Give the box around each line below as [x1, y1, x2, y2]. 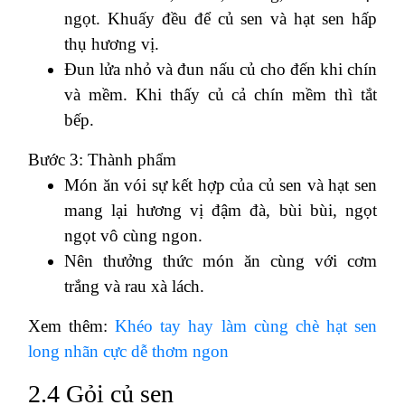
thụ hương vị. [64, 33, 159, 53]
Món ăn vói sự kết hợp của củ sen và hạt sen [64, 174, 377, 194]
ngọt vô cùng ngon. [64, 225, 202, 245]
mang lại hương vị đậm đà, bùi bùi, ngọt [64, 200, 377, 220]
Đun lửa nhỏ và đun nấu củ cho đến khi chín [64, 59, 377, 79]
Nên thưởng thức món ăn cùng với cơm [64, 250, 377, 270]
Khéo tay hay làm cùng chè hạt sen [115, 316, 378, 335]
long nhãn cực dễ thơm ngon [28, 341, 229, 361]
